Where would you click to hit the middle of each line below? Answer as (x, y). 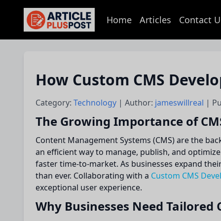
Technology (96, 103)
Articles (155, 20)
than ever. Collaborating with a (93, 176)
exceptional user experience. (89, 187)
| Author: (137, 103)
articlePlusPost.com (65, 25)
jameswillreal (180, 103)
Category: (55, 103)
